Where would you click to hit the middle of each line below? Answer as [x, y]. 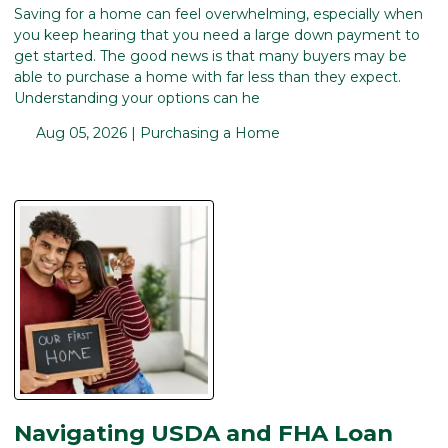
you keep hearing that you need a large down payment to [217, 34]
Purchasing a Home [209, 132]
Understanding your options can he [137, 97]
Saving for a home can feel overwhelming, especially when [218, 13]
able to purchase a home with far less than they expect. [207, 76]
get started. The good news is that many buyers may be [210, 55]
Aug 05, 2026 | [85, 132]
